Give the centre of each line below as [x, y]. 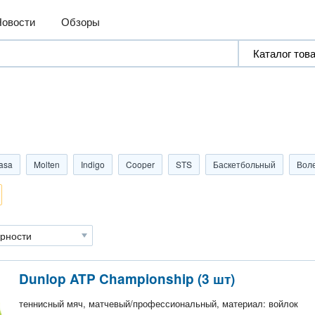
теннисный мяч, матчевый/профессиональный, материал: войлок [159, 304]
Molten [47, 164]
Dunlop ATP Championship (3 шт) [127, 279]
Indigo [93, 164]
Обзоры [81, 21]
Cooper [140, 164]
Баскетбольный [244, 164]
